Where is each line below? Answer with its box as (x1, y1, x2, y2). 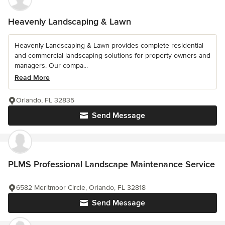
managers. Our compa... (15, 61, 88, 70)
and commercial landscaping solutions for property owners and (15, 51, 210, 60)
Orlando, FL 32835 (16, 96, 74, 105)
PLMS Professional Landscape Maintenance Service (8, 159, 215, 170)
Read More (15, 73, 50, 82)
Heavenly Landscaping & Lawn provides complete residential (15, 41, 203, 50)
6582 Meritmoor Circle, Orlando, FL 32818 (16, 183, 146, 192)
